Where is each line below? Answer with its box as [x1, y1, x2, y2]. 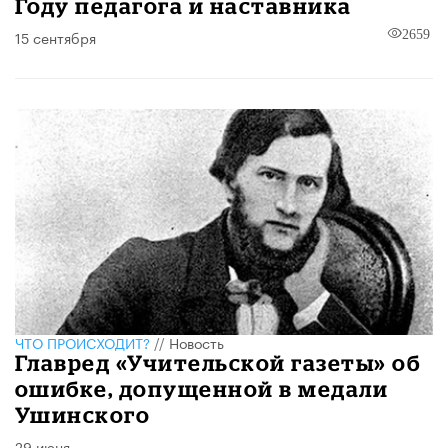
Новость [169, 331, 224, 353]
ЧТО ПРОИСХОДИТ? [15, 331, 150, 353]
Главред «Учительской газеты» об [15, 350, 421, 375]
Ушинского [15, 402, 151, 427]
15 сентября [15, 26, 96, 49]
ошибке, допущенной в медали [15, 376, 389, 401]
